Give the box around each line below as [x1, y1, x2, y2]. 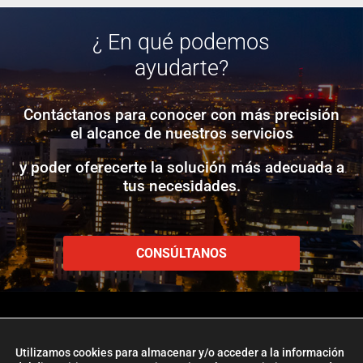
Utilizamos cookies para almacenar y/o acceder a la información [15, 346, 344, 359]
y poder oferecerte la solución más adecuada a [19, 157, 344, 177]
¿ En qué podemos [92, 28, 271, 55]
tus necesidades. [122, 176, 241, 195]
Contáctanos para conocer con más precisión [23, 105, 340, 124]
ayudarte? [134, 54, 228, 81]
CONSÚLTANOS [136, 245, 227, 261]
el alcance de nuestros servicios [70, 123, 293, 143]
